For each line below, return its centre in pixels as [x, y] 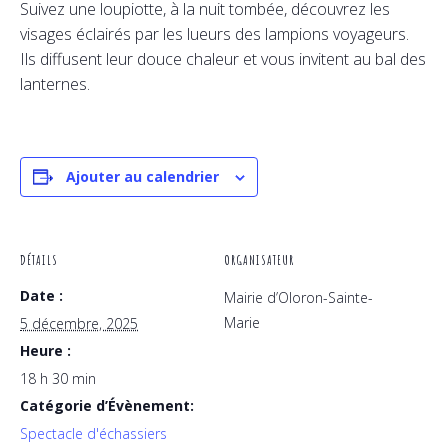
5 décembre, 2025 [79, 323]
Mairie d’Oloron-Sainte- [298, 297]
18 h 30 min [58, 378]
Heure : [45, 350]
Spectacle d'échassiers [93, 433]
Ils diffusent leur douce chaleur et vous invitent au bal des [223, 59]
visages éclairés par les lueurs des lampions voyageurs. [214, 34]
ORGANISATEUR [259, 259]
